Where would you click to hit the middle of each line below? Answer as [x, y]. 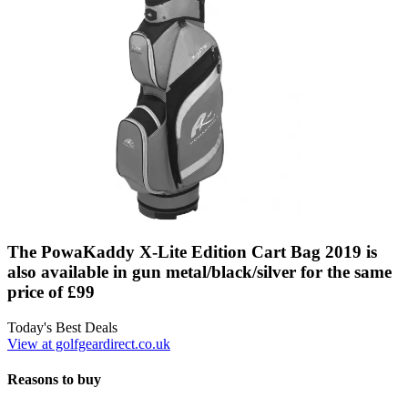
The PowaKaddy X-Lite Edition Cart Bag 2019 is [192, 252]
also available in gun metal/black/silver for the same [199, 272]
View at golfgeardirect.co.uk [89, 344]
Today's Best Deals [62, 328]
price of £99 [51, 292]
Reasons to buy [54, 380]
